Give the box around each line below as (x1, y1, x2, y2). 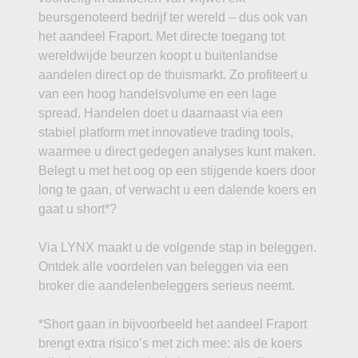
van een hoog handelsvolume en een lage (38, 87, 276, 101)
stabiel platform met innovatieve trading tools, (38, 125, 293, 139)
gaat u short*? (38, 202, 117, 216)
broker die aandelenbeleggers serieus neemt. (38, 279, 295, 292)
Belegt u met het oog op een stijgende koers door (38, 164, 316, 177)
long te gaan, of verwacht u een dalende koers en (38, 183, 316, 197)
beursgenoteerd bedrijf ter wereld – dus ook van (38, 10, 308, 24)
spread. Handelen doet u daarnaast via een (38, 106, 283, 120)
